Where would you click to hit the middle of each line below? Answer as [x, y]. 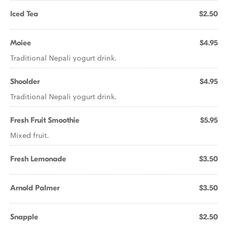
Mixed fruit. [30, 135]
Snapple [24, 217]
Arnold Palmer [35, 188]
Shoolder [25, 81]
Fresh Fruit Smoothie [45, 120]
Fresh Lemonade [38, 159]
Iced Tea [24, 14]
